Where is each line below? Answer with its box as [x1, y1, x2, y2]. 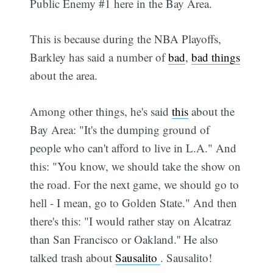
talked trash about [30, 249, 116, 265]
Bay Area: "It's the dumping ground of [30, 121, 210, 137]
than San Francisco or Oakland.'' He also [30, 231, 219, 247]
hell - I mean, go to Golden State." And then [30, 194, 238, 210]
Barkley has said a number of [30, 49, 169, 65]
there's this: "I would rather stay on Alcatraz [30, 213, 232, 229]
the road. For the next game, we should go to [30, 176, 239, 192]
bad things [191, 49, 241, 65]
